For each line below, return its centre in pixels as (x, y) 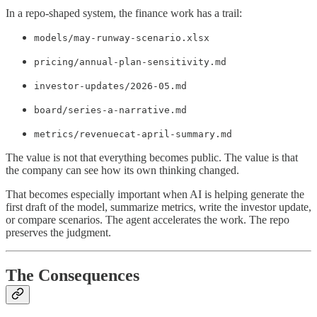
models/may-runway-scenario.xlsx (122, 38)
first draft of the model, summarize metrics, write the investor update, (158, 207)
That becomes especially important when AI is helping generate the (155, 194)
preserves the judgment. (58, 232)
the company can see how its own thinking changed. (122, 170)
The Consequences (73, 275)
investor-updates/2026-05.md (110, 86)
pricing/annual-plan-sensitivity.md (130, 62)
